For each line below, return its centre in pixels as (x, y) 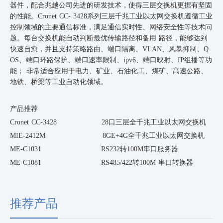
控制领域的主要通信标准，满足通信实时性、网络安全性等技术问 (111, 27)
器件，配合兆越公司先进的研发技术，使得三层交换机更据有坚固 (111, 5)
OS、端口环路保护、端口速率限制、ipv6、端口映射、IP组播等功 (111, 60)
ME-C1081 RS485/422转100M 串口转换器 (102, 162)
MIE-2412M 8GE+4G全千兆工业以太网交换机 (107, 135)
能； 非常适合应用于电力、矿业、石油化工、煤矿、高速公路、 (109, 71)
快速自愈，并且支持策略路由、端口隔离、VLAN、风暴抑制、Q (109, 49)
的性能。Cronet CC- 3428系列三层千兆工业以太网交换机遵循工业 (111, 16)
